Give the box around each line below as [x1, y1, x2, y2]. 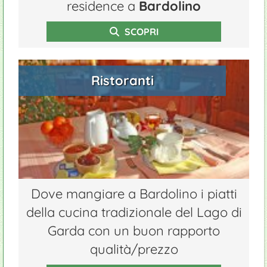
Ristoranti [91, 72, 154, 89]
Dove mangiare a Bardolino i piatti [30, 185, 237, 202]
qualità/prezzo [89, 241, 178, 257]
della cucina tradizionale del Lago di [26, 204, 242, 221]
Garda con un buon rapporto [48, 222, 220, 239]
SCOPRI [122, 26, 159, 38]
